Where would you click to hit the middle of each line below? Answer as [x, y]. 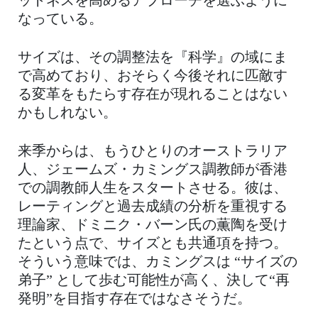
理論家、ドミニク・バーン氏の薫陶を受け [153, 225]
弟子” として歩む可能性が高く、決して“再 [154, 281]
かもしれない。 [67, 113]
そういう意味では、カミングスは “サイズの [158, 262]
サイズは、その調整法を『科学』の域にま [153, 58]
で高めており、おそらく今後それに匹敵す [153, 76]
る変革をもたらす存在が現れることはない [153, 95]
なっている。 [60, 20]
